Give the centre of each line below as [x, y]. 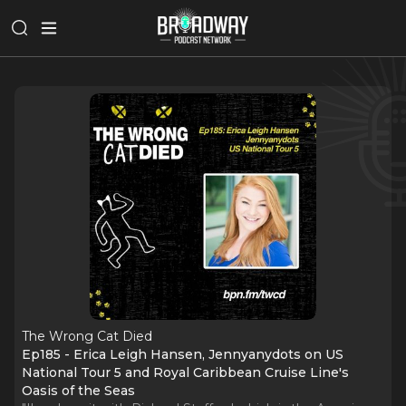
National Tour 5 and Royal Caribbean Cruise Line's [185, 372]
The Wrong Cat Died [87, 336]
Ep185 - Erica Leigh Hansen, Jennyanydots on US [183, 354]
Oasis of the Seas [78, 391]
